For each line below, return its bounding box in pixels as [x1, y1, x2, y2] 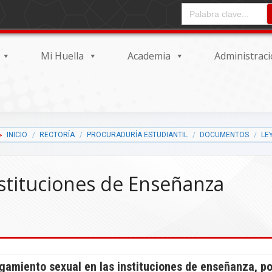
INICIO [7, 130, 27, 139]
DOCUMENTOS [200, 130, 249, 139]
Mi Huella [41, 49, 84, 63]
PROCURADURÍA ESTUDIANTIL [87, 130, 188, 139]
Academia [127, 49, 171, 63]
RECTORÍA [39, 130, 75, 139]
